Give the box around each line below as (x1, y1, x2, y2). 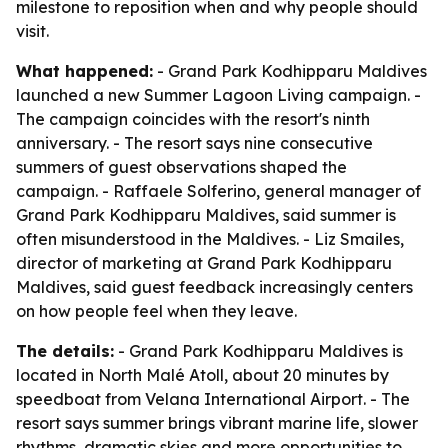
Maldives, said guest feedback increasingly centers (16, 277, 413, 297)
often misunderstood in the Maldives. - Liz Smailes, (16, 229, 404, 249)
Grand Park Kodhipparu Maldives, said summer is (16, 205, 396, 225)
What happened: (16, 61, 153, 81)
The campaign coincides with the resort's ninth (16, 109, 370, 129)
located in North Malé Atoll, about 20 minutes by (16, 365, 389, 385)
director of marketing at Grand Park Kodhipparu (16, 253, 392, 273)
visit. (16, 21, 49, 41)
